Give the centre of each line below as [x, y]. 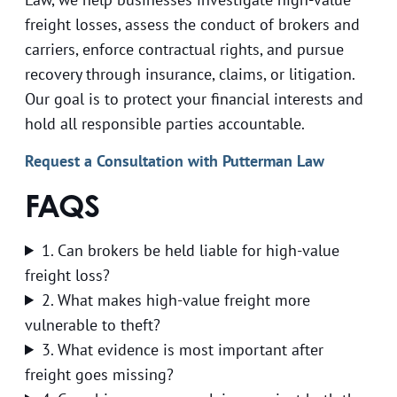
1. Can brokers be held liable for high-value [191, 250]
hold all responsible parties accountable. [165, 123]
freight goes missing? [99, 374]
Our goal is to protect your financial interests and [194, 98]
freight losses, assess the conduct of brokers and [192, 24]
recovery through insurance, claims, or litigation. [190, 74]
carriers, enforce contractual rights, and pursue [184, 49]
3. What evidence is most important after [183, 349]
